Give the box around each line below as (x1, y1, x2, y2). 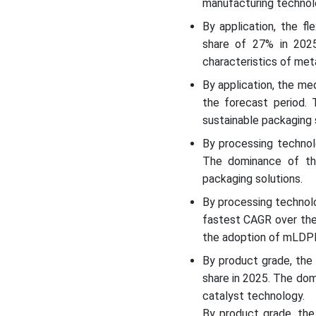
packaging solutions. (202, 172, 305, 186)
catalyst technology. (202, 289, 308, 303)
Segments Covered (28, 8, 116, 19)
